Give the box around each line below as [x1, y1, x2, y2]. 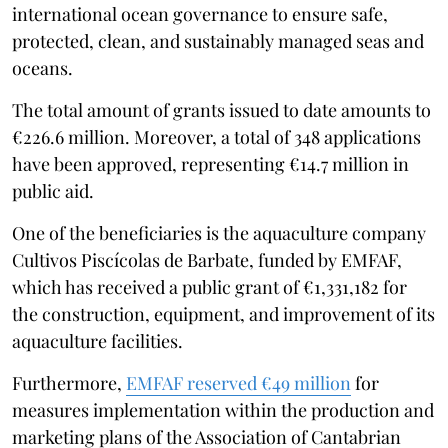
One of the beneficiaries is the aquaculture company [12, 220, 426, 245]
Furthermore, [12, 370, 126, 395]
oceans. [12, 55, 73, 80]
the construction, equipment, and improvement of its [12, 301, 435, 326]
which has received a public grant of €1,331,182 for [12, 274, 407, 299]
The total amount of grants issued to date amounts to [12, 97, 431, 122]
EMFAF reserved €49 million [126, 370, 351, 395]
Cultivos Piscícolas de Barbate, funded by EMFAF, [12, 247, 402, 272]
